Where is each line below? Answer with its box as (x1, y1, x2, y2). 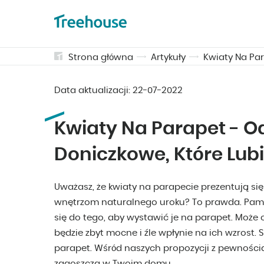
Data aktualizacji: (54, 86, 133, 95)
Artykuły (151, 53, 186, 62)
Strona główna (68, 53, 133, 62)
